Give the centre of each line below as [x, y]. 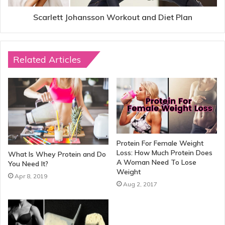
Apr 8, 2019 [31, 176]
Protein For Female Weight [160, 143]
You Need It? [28, 163]
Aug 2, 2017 [140, 184]
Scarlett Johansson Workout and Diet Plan [113, 17]
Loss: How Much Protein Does [164, 153]
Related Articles [47, 59]
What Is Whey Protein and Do [57, 154]
